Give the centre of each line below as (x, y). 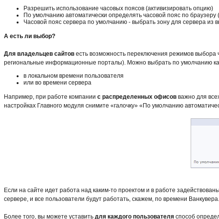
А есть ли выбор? (30, 36)
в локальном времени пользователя (74, 76)
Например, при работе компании (51, 97)
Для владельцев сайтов (39, 54)
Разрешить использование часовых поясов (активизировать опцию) (118, 8)
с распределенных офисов (137, 97)
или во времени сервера (57, 82)
